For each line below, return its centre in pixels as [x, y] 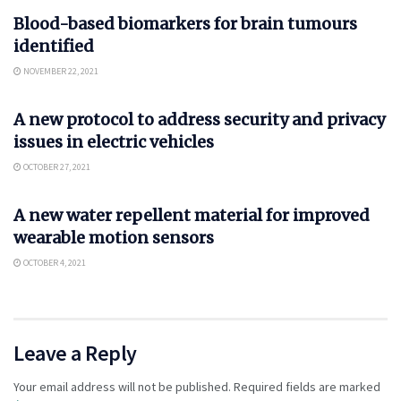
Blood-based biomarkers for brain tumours [185, 24]
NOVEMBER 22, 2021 [60, 71]
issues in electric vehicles [114, 142]
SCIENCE [50, 178]
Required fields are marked [307, 387]
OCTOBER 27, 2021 [56, 167]
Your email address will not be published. [122, 387]
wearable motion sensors [114, 238]
